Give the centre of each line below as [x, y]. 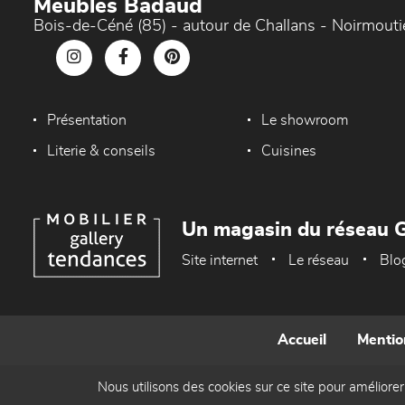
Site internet [220, 261]
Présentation [87, 121]
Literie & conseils [101, 151]
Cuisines [289, 151]
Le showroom [305, 121]
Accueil [302, 340]
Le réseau [319, 261]
